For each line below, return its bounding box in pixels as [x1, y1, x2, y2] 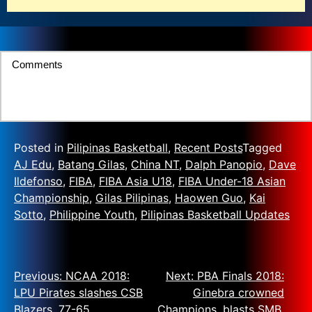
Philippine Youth [49, 208, 134, 221]
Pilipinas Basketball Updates [141, 208, 290, 221]
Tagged [242, 141, 282, 155]
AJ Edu [14, 157, 52, 171]
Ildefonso [14, 174, 63, 188]
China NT [131, 157, 179, 171]
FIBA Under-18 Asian [178, 174, 286, 188]
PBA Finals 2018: [197, 269, 284, 283]
